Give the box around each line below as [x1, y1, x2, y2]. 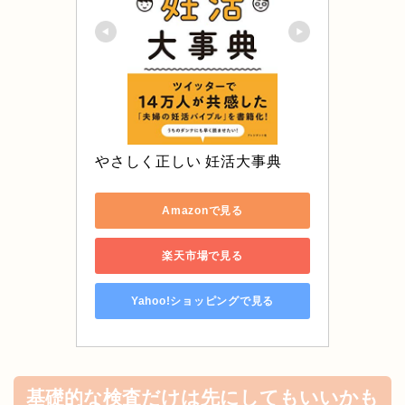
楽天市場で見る [162, 249, 243, 262]
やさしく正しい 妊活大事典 [95, 154, 282, 170]
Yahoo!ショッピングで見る [130, 294, 275, 307]
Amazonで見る [162, 203, 243, 217]
